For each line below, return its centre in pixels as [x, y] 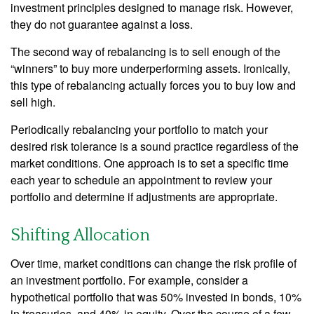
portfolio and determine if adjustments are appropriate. [144, 197]
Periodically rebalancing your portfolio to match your [139, 130]
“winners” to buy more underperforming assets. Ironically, [150, 69]
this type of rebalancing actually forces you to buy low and [153, 86]
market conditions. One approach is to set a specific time [150, 163]
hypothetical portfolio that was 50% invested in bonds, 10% [156, 297]
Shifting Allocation [80, 236]
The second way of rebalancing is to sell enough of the [145, 52]
